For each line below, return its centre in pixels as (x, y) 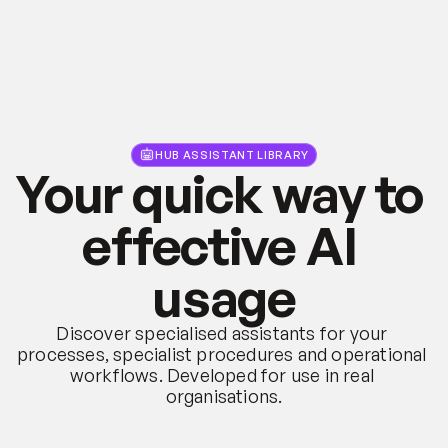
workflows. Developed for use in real (221, 374)
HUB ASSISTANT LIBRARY (232, 154)
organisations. (224, 395)
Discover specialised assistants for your (222, 332)
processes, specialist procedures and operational (222, 353)
